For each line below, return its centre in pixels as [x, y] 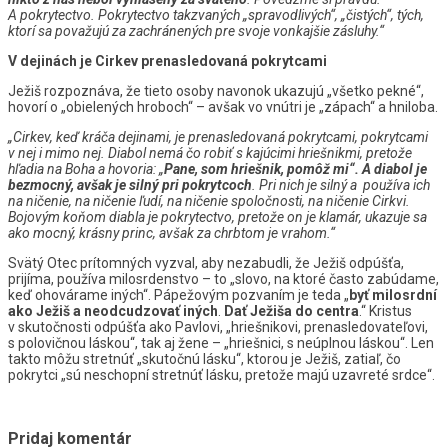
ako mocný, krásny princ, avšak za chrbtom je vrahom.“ [171, 232]
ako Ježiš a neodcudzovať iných [113, 310]
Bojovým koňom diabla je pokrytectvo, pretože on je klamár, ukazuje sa [217, 216]
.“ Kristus [385, 310]
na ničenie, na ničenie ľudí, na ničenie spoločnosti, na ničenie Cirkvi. [209, 200]
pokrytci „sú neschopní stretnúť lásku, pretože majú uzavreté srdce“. [221, 374]
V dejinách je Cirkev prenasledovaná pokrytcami [167, 60]
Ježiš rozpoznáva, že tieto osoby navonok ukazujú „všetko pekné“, [216, 90]
